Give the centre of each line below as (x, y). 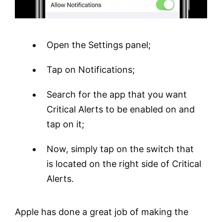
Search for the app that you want (117, 95)
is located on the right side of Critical (124, 164)
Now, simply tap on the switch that (120, 149)
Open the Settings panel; (99, 45)
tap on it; (65, 124)
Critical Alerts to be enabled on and (121, 110)
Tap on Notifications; (91, 70)
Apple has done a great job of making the (102, 212)
